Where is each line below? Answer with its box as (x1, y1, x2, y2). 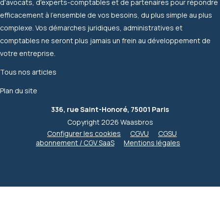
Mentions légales (123, 137, 180, 147)
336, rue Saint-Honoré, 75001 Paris (51, 104, 169, 114)
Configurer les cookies (47, 128, 121, 138)
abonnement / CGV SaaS (35, 137, 114, 147)
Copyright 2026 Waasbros (67, 117, 153, 127)
